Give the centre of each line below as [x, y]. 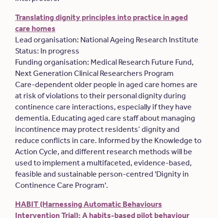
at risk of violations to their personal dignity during [100, 96]
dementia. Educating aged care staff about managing [105, 118]
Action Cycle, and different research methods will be [103, 152]
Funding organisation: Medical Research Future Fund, [104, 62]
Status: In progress [48, 51]
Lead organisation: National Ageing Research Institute [108, 40]
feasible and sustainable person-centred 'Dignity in [102, 174]
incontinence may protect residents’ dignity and [97, 129]
